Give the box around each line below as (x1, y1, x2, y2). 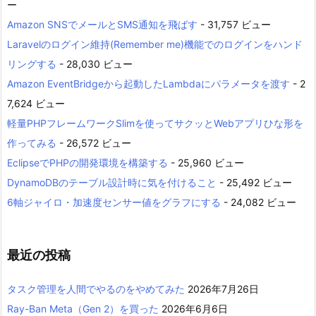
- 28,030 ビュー (56, 58, 133, 70)
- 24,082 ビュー (221, 196, 296, 208)
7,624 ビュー (7, 97, 65, 109)
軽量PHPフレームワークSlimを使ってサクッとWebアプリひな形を (7, 117, 303, 129)
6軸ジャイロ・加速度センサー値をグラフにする (7, 196, 221, 208)
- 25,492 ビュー (217, 176, 292, 188)
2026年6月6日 (162, 303, 228, 315)
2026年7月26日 (188, 283, 259, 295)
